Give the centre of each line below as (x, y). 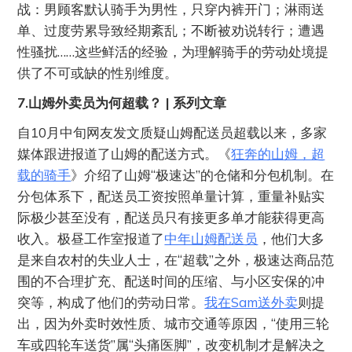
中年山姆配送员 (211, 238)
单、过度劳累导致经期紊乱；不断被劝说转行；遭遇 (171, 30)
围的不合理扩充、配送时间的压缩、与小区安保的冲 (171, 280)
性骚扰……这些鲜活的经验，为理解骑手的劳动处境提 (173, 51)
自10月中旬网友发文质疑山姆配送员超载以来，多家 (172, 132)
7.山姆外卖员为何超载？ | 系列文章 (122, 102)
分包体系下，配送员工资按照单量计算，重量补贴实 (171, 196)
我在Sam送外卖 (251, 302)
